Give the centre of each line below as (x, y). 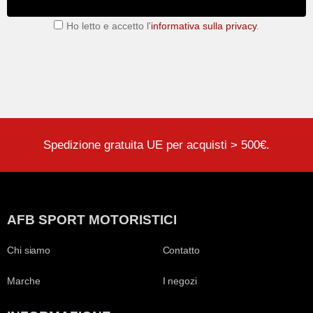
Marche (24, 281)
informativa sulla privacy (204, 26)
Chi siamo (29, 250)
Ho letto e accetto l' (109, 26)
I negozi (180, 281)
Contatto (181, 250)
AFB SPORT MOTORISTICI (92, 219)
